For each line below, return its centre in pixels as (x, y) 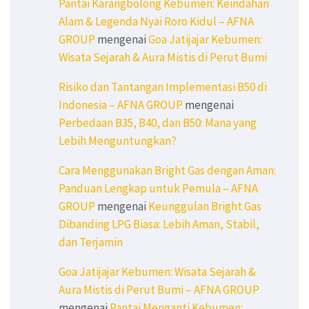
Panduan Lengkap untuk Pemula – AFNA (158, 189)
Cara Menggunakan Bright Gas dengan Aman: (167, 171)
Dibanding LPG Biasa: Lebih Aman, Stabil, (159, 225)
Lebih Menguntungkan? (118, 141)
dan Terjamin (91, 242)
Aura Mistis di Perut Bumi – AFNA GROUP (159, 290)
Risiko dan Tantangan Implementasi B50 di (163, 87)
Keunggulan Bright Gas (205, 207)
